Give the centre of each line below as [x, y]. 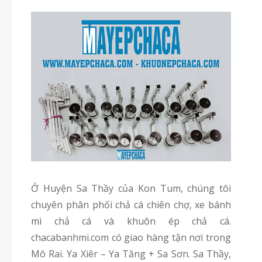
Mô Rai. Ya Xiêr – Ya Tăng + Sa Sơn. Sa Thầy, [131, 254]
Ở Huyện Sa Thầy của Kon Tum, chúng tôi [35, 189]
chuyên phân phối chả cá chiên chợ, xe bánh [131, 205]
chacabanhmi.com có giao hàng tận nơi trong [131, 238]
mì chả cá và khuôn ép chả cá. [131, 221]
